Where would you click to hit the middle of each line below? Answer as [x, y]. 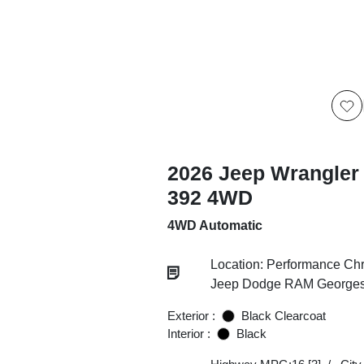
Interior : [188, 334]
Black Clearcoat [283, 316]
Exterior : [191, 316]
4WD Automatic [214, 225]
